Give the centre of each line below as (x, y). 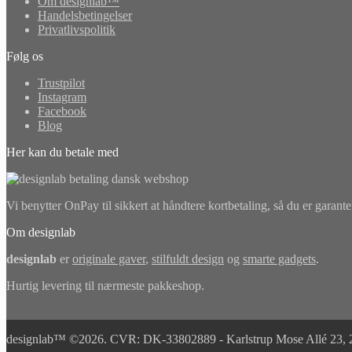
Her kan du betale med (62, 152)
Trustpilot (61, 83)
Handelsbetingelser (85, 16)
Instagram (62, 97)
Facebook (62, 112)
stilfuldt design (188, 259)
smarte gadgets (279, 259)
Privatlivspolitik (77, 30)
